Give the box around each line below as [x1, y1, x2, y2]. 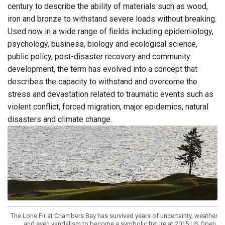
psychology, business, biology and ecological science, [8, 39, 197, 49]
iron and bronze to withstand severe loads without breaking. [8, 14, 216, 24]
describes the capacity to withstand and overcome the [8, 76, 197, 86]
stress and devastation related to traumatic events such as [8, 89, 213, 99]
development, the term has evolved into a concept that [8, 64, 197, 74]
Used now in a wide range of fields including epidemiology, [8, 26, 213, 36]
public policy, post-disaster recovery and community [8, 51, 190, 61]
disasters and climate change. [8, 114, 112, 124]
